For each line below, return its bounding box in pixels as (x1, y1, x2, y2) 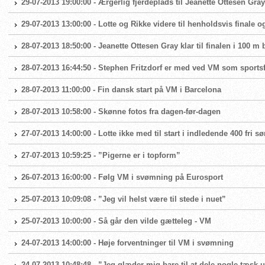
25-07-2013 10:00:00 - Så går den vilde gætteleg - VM (21, 216, 211, 225)
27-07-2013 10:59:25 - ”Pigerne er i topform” (21, 151, 180, 160)
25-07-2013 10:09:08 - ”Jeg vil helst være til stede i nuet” (21, 195, 226, 203)
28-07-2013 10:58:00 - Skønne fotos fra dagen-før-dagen (21, 107, 221, 116)
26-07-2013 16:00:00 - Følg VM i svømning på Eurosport (21, 173, 223, 182)
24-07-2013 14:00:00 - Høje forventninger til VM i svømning (21, 238, 234, 247)
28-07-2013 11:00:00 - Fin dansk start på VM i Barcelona (21, 85, 221, 94)
